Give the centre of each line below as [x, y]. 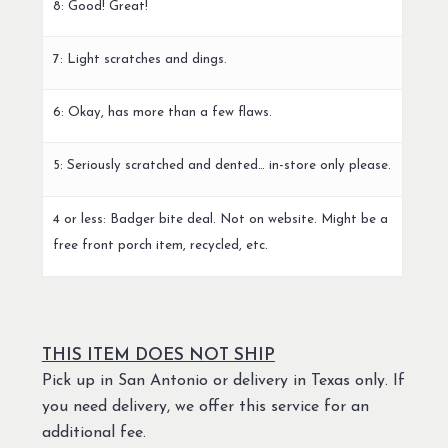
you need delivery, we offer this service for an [205, 407]
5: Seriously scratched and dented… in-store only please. [221, 166]
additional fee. [93, 433]
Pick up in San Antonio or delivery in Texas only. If [223, 381]
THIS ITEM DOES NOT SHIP [158, 356]
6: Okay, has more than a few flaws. [162, 113]
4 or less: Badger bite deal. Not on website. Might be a [220, 220]
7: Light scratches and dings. [139, 60]
